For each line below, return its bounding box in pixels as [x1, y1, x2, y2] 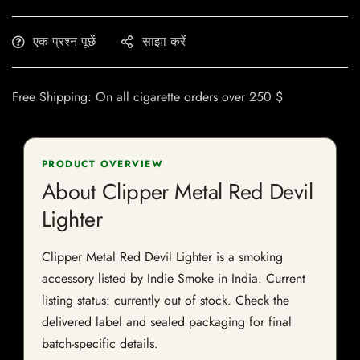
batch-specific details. [42, 334, 158, 354]
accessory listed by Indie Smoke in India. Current [42, 269, 305, 288]
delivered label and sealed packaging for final [42, 313, 292, 332]
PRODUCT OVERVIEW [42, 157, 164, 172]
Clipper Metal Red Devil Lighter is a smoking [42, 247, 283, 267]
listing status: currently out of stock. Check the [42, 291, 289, 310]
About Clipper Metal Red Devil [42, 176, 313, 208]
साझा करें [142, 32, 186, 51]
